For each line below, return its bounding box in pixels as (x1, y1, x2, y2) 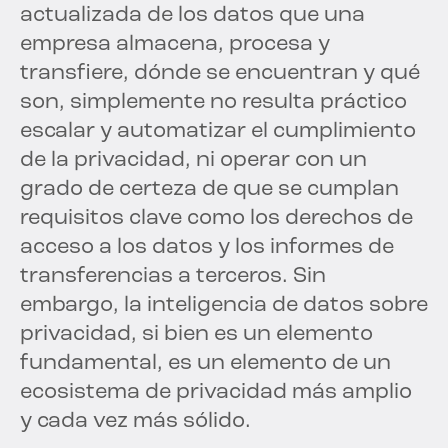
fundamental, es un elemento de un (20, 352, 391, 376)
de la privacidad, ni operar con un (20, 149, 367, 173)
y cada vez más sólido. (20, 410, 251, 434)
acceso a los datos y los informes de (20, 236, 394, 260)
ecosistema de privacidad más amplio (20, 381, 412, 405)
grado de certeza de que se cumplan (20, 178, 399, 202)
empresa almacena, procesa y (20, 33, 330, 57)
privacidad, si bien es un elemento (20, 323, 373, 347)
